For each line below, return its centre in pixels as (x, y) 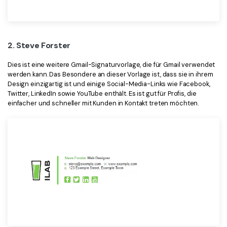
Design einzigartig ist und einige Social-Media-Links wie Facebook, (109, 84)
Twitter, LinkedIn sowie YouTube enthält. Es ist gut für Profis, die (102, 94)
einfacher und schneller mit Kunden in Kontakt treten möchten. (103, 103)
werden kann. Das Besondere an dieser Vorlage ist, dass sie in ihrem (110, 74)
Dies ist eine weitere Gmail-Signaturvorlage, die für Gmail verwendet (111, 65)
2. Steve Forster (39, 46)
